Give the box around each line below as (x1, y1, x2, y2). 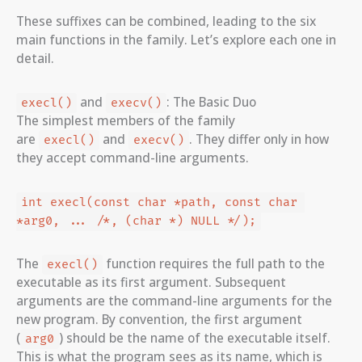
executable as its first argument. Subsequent (16, 273, 286, 292)
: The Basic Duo (166, 93, 256, 112)
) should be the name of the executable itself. (58, 329, 330, 347)
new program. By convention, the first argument (16, 310, 302, 329)
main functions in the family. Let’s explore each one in (16, 31, 336, 49)
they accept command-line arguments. (16, 149, 249, 167)
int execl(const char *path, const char (20, 195, 297, 211)
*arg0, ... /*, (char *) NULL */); (16, 213, 256, 229)
